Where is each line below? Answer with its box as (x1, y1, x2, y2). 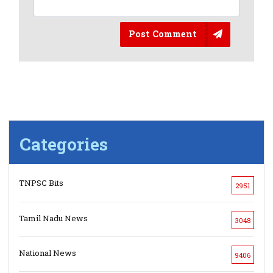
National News (19, 247, 77, 258)
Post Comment (128, 28, 197, 40)
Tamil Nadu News (19, 212, 88, 224)
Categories (19, 133, 108, 156)
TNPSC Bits (19, 177, 64, 189)
